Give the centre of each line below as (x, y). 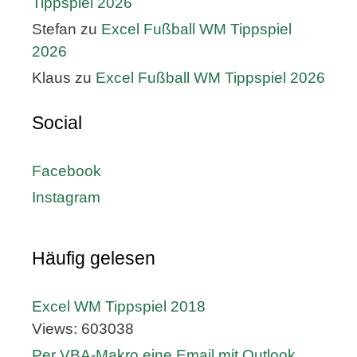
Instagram (66, 198)
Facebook (67, 171)
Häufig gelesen (94, 259)
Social (57, 123)
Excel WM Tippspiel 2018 (119, 307)
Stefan (54, 29)
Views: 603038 (83, 329)
